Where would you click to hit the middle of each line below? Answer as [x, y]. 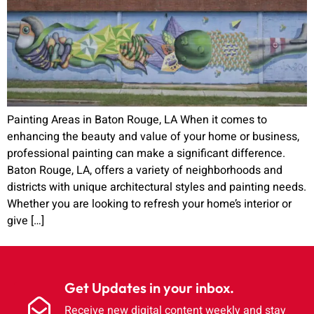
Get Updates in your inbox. [149, 287]
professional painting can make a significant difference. [146, 153]
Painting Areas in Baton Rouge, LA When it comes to [137, 120]
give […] [26, 220]
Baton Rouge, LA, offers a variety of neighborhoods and [145, 170]
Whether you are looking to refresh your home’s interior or [149, 204]
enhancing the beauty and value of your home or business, [153, 136]
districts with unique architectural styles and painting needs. [157, 187]
